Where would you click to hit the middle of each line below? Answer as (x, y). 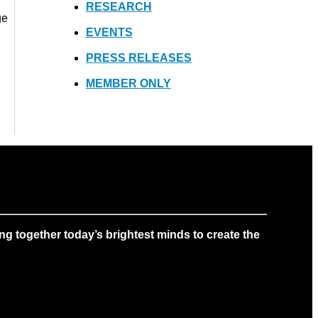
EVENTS (109, 32)
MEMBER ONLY (128, 83)
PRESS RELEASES (138, 57)
